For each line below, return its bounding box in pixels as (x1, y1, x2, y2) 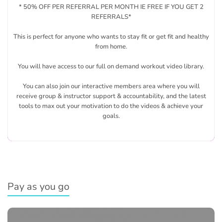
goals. (102, 111, 120, 120)
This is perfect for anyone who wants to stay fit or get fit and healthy (13, 32, 209, 41)
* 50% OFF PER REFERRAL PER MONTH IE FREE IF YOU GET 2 (18, 2, 204, 11)
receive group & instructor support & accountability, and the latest (16, 92, 206, 101)
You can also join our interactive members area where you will (22, 82, 200, 91)
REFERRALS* (91, 12, 131, 21)
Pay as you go (7, 180, 69, 193)
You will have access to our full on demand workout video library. (18, 62, 204, 71)
